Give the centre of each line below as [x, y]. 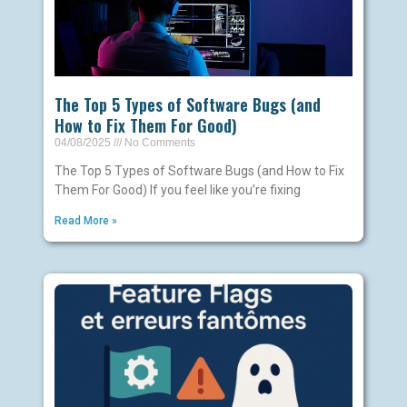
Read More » [85, 220]
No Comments [158, 142]
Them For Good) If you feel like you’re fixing [177, 189]
